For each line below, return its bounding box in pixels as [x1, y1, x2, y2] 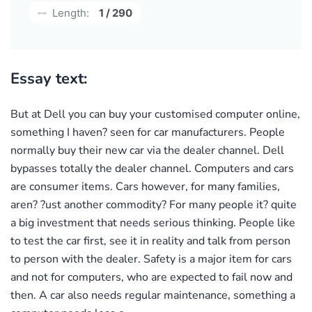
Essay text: [10, 68, 87, 89]
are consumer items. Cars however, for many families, [10, 178, 280, 194]
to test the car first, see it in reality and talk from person [10, 233, 290, 249]
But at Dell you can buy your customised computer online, [10, 106, 300, 122]
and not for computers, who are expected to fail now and [10, 269, 292, 285]
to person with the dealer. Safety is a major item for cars [10, 251, 292, 267]
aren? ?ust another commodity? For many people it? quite [10, 196, 297, 212]
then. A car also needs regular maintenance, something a [10, 287, 295, 303]
